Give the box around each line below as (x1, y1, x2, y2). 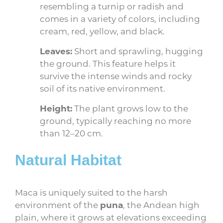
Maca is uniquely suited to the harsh (15, 186, 168, 198)
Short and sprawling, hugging (72, 45, 203, 56)
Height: (40, 102, 72, 114)
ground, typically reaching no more (40, 114, 191, 126)
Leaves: (40, 45, 72, 57)
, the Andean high (123, 199, 200, 210)
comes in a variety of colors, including (40, 12, 200, 24)
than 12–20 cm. (40, 127, 103, 138)
